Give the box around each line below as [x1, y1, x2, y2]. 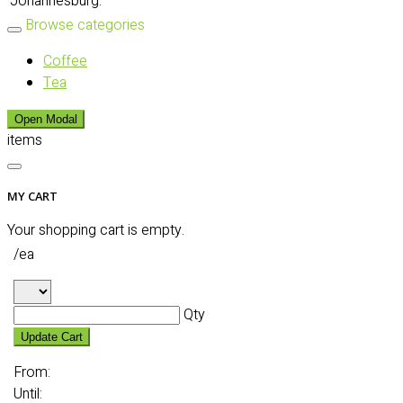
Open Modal [14, 112, 77, 126]
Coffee [43, 50, 87, 72]
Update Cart [21, 330, 83, 345]
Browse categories [25, 14, 145, 36]
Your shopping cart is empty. [7, 219, 184, 242]
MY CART [7, 188, 58, 205]
